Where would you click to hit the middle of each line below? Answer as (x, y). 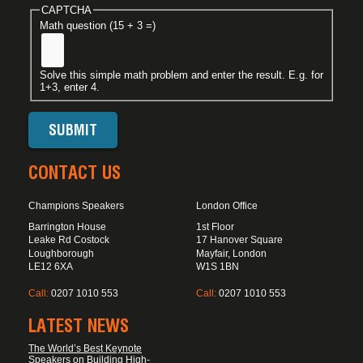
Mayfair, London (231, 253)
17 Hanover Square (239, 240)
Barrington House (67, 226)
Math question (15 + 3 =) (97, 26)
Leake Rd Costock (69, 240)
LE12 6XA (51, 266)
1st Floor (215, 226)
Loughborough (61, 253)
